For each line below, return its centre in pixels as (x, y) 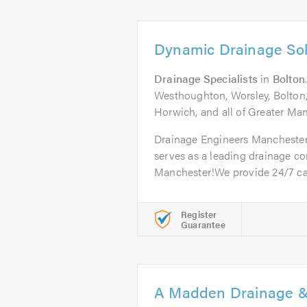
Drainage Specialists (206, 78)
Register (199, 214)
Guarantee (203, 224)
